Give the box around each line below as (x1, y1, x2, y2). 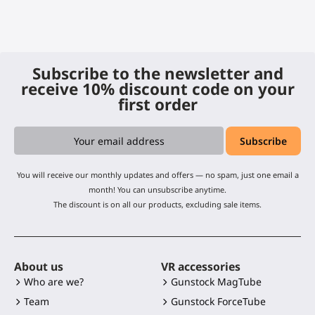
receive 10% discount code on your (20, 77, 295, 100)
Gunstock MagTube (171, 275, 262, 289)
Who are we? (24, 275, 84, 289)
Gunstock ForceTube (171, 295, 266, 309)
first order (117, 93, 198, 115)
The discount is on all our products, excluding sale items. (53, 199, 262, 210)
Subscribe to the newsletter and (32, 62, 283, 84)
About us (14, 259, 63, 275)
